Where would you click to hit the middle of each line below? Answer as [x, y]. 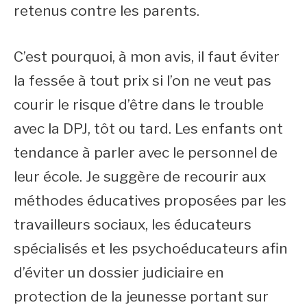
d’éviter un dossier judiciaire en [119, 272]
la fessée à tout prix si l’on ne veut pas [143, 80]
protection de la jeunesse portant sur [141, 296]
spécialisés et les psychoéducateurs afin [151, 248]
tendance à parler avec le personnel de [146, 152]
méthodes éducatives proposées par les [150, 200]
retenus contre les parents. [107, 11]
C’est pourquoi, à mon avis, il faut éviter [147, 56]
